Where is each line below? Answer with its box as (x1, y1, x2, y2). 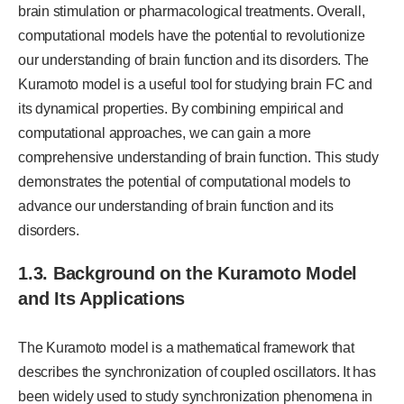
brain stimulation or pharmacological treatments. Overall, (18, 3, 365, 19)
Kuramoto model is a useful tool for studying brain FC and (18, 76, 372, 92)
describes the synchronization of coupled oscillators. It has (18, 363, 376, 380)
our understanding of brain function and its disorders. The (18, 51, 370, 68)
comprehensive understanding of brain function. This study (18, 149, 379, 165)
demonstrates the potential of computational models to (18, 173, 351, 189)
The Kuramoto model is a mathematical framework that (18, 339, 354, 355)
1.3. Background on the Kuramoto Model (18, 262, 358, 283)
